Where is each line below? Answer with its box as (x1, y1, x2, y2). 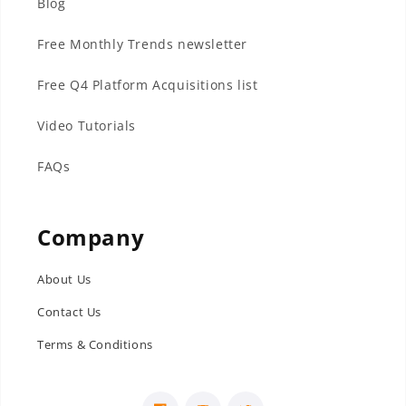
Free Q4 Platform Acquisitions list (37, 75, 258, 93)
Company (37, 221, 145, 252)
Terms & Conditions (37, 335, 153, 353)
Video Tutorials (37, 116, 136, 134)
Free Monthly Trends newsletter (37, 34, 247, 53)
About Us (37, 270, 92, 287)
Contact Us (37, 303, 101, 320)
